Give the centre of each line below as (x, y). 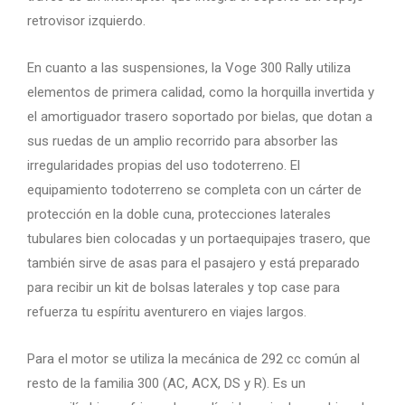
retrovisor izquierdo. (86, 20)
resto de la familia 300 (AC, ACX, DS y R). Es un (166, 383)
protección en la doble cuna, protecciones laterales (179, 214)
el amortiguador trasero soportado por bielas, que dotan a (200, 116)
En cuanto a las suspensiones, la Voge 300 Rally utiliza (189, 67)
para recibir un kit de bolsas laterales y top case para (184, 287)
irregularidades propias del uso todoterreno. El (164, 165)
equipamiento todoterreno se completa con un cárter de (194, 189)
